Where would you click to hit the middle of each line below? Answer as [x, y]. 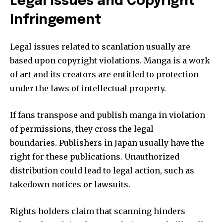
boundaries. [33, 142]
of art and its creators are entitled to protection [104, 74]
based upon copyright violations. [76, 60]
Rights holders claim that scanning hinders [98, 211]
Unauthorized [152, 156]
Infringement [56, 20]
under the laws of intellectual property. [88, 88]
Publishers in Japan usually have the [132, 142]
